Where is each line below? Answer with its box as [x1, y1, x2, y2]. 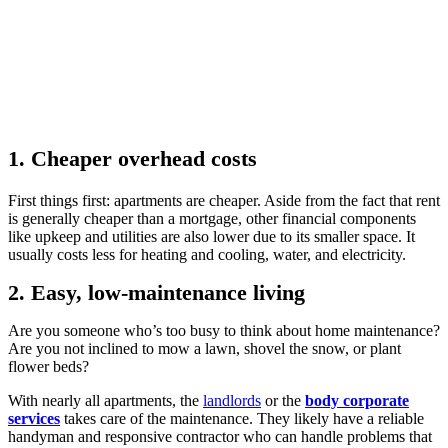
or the [261, 391, 305, 409]
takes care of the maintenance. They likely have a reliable [60, 409, 424, 427]
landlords [203, 391, 261, 409]
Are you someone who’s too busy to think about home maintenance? [8, 321, 440, 339]
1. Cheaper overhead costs [8, 145, 257, 171]
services [8, 409, 60, 427]
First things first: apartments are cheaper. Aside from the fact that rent [8, 191, 440, 209]
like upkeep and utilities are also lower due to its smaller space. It [8, 227, 415, 245]
